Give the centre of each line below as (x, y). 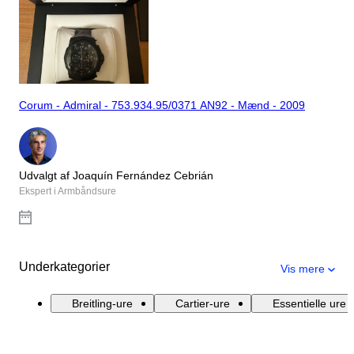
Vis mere (303, 268)
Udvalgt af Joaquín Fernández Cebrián (116, 175)
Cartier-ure (203, 303)
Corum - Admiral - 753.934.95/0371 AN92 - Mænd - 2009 (162, 105)
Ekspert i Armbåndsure (68, 191)
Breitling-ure (102, 303)
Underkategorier (64, 266)
